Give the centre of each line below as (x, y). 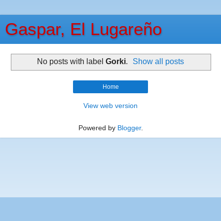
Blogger (129, 128)
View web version (110, 105)
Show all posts (159, 61)
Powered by (98, 128)
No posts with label (71, 61)
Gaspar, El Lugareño (83, 29)
